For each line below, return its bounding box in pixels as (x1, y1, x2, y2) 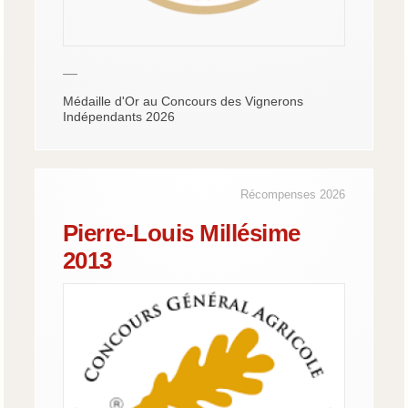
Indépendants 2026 (62, 108, 175, 124)
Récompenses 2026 (240, 187, 346, 201)
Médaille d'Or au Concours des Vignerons (62, 93, 303, 108)
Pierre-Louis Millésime (62, 219, 301, 246)
